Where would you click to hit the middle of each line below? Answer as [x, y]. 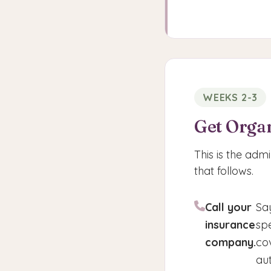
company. [230, 242]
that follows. [224, 171]
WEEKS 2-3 [230, 97]
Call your [228, 207]
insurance [230, 225]
